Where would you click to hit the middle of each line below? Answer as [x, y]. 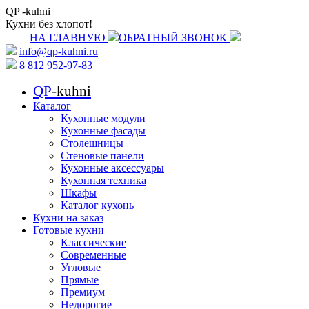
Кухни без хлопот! [49, 24]
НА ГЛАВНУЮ [67, 38]
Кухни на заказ [68, 218]
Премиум [83, 292]
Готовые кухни [69, 230]
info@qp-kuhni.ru [59, 51]
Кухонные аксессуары [112, 168]
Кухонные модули [103, 118]
